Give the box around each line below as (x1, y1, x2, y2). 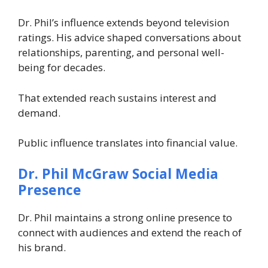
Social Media (132, 163, 218, 183)
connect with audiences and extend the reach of (18, 225, 242, 239)
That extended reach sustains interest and (18, 90, 217, 105)
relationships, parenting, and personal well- (18, 45, 224, 60)
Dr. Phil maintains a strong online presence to (18, 210, 232, 224)
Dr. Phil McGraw (18, 163, 132, 183)
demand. (18, 105, 60, 120)
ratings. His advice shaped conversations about (18, 31, 241, 45)
